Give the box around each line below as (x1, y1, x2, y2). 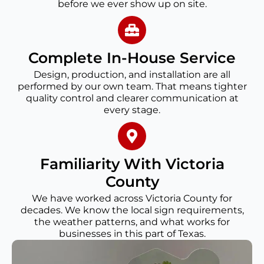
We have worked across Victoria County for (32, 193, 232, 204)
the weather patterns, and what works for (34, 216, 230, 228)
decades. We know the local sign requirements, (20, 204, 244, 216)
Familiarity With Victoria (39, 155, 225, 173)
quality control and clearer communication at (25, 93, 239, 104)
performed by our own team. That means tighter (17, 81, 247, 93)
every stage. (104, 104, 160, 116)
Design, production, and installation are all (34, 69, 230, 81)
